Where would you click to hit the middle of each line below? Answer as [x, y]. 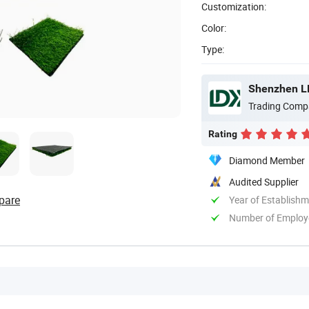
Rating [223, 133]
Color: [214, 28]
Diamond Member [267, 160]
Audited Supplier [264, 181]
